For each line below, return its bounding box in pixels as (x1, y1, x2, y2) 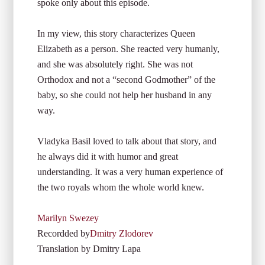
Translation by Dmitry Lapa (37, 244, 141, 254)
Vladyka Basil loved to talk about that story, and (37, 136, 217, 146)
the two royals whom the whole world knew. (37, 182, 205, 192)
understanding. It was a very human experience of (37, 167, 224, 177)
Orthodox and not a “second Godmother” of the (37, 75, 216, 85)
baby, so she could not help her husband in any (37, 90, 212, 100)
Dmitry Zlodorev (90, 228, 154, 238)
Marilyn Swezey (37, 213, 99, 223)
